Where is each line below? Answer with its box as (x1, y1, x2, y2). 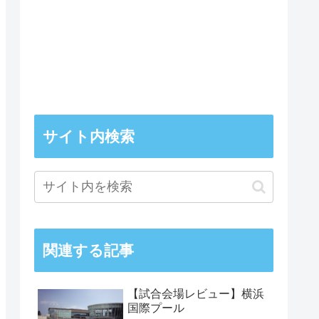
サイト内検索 (43, 128, 135, 145)
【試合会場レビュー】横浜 (127, 288, 264, 300)
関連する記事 (43, 242, 134, 259)
